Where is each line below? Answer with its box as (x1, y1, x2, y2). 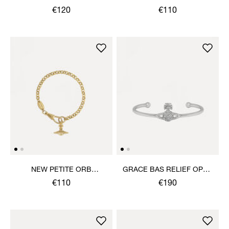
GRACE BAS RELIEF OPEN (123, 166, 213, 174)
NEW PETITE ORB (31, 166, 91, 174)
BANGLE (153, 176, 182, 184)
